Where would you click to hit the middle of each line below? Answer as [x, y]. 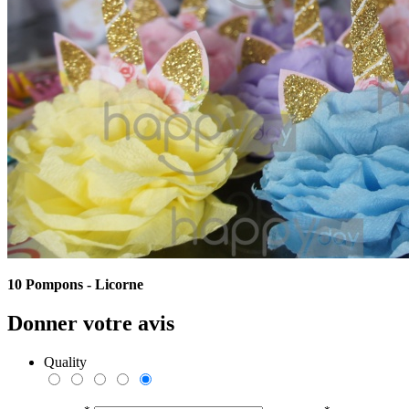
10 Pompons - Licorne [75, 285]
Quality [65, 362]
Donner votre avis [91, 323]
